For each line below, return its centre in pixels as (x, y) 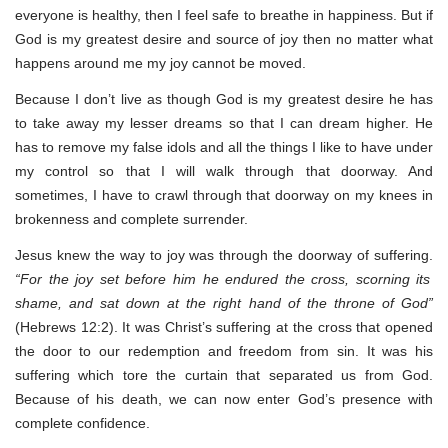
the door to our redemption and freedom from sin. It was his (224, 350)
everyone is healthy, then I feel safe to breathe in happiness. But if (224, 14)
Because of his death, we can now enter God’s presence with (224, 398)
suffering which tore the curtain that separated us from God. (224, 374)
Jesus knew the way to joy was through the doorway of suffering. (224, 254)
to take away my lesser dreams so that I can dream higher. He (224, 122)
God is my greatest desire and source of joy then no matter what (224, 38)
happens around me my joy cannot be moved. (160, 62)
